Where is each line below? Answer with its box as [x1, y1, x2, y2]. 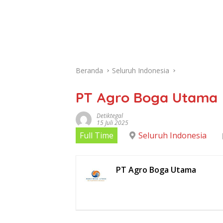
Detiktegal [97, 111, 123, 120]
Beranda [76, 66, 103, 75]
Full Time [80, 130, 113, 141]
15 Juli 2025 [97, 118, 128, 127]
